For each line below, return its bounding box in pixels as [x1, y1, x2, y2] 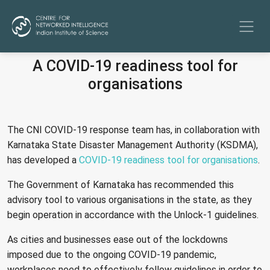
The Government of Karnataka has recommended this [7, 178, 234, 190]
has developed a [7, 154, 79, 166]
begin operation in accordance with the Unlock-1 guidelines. [7, 209, 259, 221]
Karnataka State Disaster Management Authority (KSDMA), [7, 139, 258, 151]
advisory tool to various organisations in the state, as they [7, 193, 252, 206]
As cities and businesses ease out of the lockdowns [7, 233, 228, 245]
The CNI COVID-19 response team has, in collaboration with [7, 124, 260, 136]
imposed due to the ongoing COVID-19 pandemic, [7, 248, 216, 260]
